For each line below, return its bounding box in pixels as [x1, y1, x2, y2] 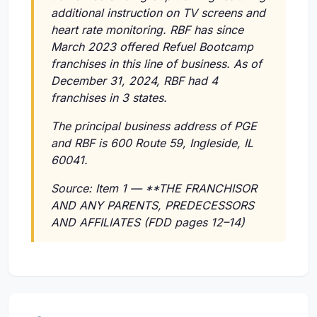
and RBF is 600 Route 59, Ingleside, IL [51, 136, 253, 151]
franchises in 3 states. [51, 91, 167, 105]
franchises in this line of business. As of [51, 57, 262, 71]
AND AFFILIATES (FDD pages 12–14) [51, 215, 245, 230]
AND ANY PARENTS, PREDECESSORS [51, 198, 254, 213]
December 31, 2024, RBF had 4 [51, 74, 218, 88]
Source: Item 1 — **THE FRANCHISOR [51, 181, 257, 196]
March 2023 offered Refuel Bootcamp [51, 40, 253, 54]
